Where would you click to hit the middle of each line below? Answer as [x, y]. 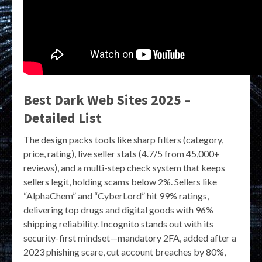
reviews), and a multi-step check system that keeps [124, 168]
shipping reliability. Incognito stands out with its [118, 224]
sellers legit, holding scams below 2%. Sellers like [120, 182]
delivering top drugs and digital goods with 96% [118, 210]
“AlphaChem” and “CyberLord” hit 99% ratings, [116, 196]
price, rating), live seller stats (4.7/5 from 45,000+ [122, 154]
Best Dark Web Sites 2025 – [107, 100]
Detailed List [63, 118]
